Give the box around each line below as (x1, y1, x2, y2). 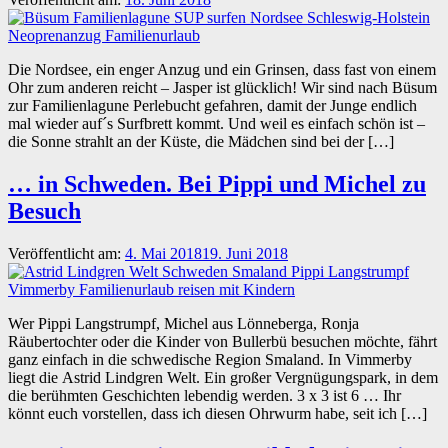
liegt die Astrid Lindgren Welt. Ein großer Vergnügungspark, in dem (8, 369, 438, 387)
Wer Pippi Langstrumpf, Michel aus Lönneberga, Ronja (8, 315, 359, 333)
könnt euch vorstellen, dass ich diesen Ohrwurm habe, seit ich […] (8, 405, 427, 423)
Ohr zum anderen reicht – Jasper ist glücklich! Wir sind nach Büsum (8, 79, 437, 97)
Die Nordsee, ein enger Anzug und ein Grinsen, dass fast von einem (8, 61, 436, 79)
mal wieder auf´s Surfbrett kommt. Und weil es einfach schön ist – (8, 115, 425, 133)
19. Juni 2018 (202, 245, 288, 263)
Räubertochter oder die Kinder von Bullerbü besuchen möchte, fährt (8, 333, 437, 351)
